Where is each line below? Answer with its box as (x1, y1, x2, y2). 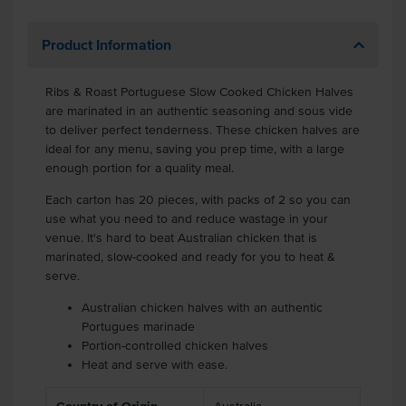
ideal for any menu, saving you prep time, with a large (45, 142, 344, 156)
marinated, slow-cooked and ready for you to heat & (45, 250, 335, 264)
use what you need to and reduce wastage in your (45, 212, 328, 226)
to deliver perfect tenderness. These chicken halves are (45, 123, 360, 137)
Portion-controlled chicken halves (82, 339, 268, 353)
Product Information (42, 36, 171, 53)
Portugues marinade (82, 320, 195, 333)
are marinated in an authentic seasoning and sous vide (45, 104, 353, 118)
